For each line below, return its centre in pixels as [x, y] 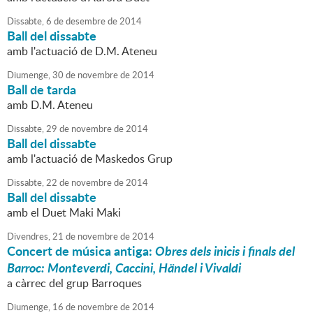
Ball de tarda [42, 90]
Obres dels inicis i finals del [225, 251]
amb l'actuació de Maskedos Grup [90, 159]
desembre [85, 21]
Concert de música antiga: [81, 251]
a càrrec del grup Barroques [74, 283]
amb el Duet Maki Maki [64, 213]
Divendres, [29, 236]
